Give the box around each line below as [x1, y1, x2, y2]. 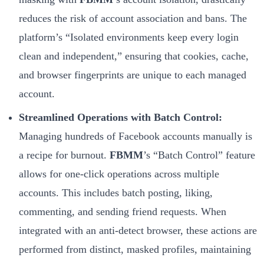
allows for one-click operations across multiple [19, 167, 219, 180]
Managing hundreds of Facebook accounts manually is [19, 130, 252, 142]
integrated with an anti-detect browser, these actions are [19, 224, 257, 236]
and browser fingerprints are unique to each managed [19, 68, 246, 81]
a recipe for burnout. [19, 148, 110, 161]
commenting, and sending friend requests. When [19, 205, 226, 217]
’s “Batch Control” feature [143, 148, 255, 161]
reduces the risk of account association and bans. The [19, 12, 247, 24]
